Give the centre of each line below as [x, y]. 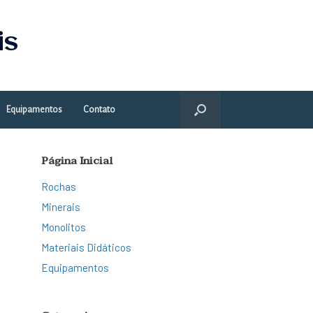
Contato [99, 110]
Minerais [61, 207]
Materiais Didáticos [87, 247]
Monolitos [64, 227]
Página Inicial [77, 161]
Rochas [59, 187]
